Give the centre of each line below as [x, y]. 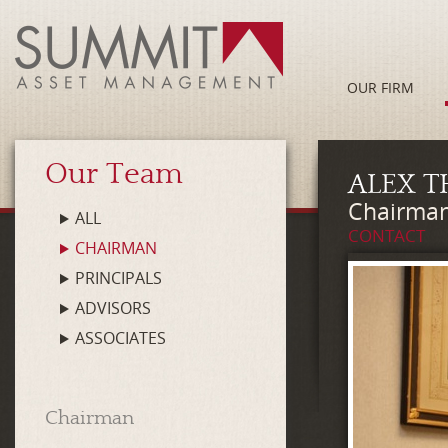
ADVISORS [113, 308]
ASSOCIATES [120, 338]
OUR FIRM [380, 87]
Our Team [114, 174]
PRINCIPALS [118, 278]
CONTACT [386, 235]
